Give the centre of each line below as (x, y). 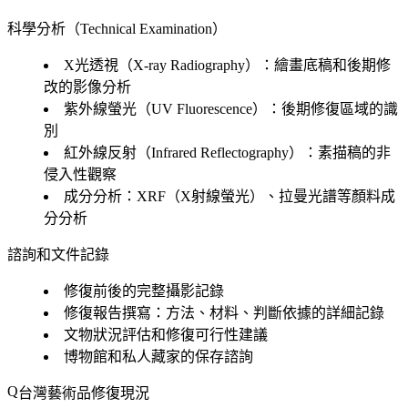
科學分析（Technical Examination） (117, 28)
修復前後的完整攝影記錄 (144, 291)
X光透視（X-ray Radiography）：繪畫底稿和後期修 (227, 65)
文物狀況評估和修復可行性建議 (166, 334)
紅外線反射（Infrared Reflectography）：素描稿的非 (227, 152)
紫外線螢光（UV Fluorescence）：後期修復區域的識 (231, 108)
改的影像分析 (87, 87)
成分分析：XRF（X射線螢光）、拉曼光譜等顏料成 (229, 196)
